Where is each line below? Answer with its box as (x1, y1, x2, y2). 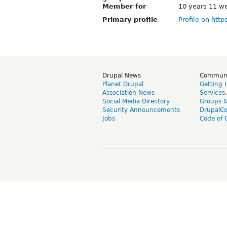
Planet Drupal (102, 80, 143, 88)
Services (200, 89, 225, 96)
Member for (102, 2, 146, 10)
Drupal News (102, 71, 141, 79)
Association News (102, 89, 155, 96)
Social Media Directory (102, 97, 170, 105)
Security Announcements (102, 106, 180, 113)
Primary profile (102, 15, 158, 23)
